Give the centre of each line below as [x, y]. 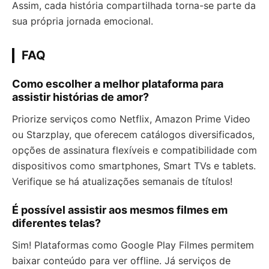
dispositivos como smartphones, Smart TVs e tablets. [134, 166]
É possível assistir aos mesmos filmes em [120, 210]
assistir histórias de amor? [80, 97]
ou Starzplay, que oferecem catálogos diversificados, [133, 135]
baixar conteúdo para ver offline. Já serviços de [121, 261]
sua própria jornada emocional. [83, 21]
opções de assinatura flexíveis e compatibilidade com [134, 150]
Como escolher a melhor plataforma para [118, 84]
